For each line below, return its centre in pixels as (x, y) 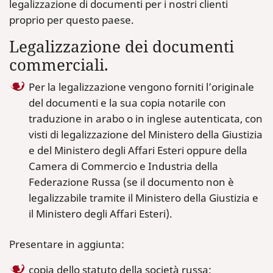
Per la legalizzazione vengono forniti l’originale (141, 87)
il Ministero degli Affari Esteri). (101, 214)
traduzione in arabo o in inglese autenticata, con (146, 119)
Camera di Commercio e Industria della (123, 166)
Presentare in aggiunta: (67, 244)
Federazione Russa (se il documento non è (131, 182)
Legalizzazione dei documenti (122, 47)
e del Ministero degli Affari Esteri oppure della (138, 150)
